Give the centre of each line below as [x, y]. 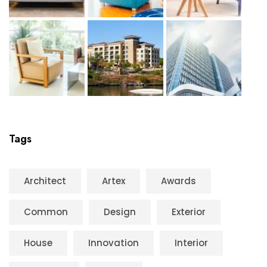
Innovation [114, 243]
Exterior [189, 212]
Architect [45, 181]
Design [120, 212]
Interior [191, 243]
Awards [178, 181]
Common [46, 212]
